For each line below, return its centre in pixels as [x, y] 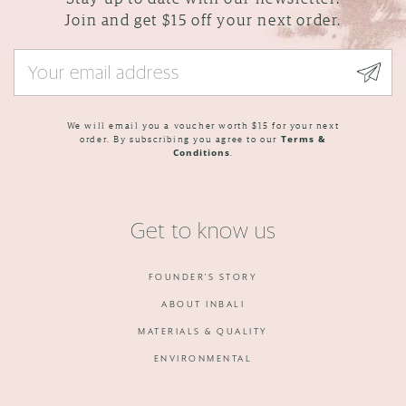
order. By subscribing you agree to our [180, 138]
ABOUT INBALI [203, 304]
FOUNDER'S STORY [203, 277]
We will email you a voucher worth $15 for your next [203, 125]
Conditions [201, 152]
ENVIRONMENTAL [203, 358]
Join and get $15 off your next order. [203, 19]
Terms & [303, 138]
